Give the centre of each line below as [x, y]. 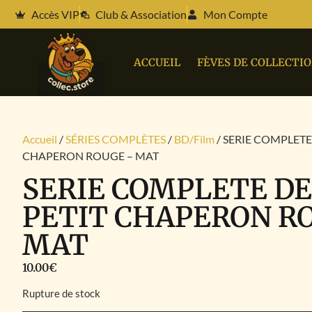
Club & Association [141, 14]
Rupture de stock [61, 294]
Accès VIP [55, 14]
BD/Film [194, 139]
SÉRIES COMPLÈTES [116, 139]
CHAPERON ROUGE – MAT [91, 156]
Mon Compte [235, 14]
